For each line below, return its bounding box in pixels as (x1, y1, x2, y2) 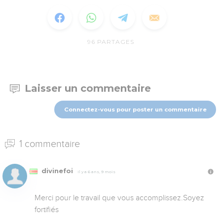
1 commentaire (17, 138, 80, 149)
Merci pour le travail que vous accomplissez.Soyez (35, 193, 204, 202)
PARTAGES (97, 38, 134, 46)
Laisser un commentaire (25, 82, 151, 95)
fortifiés (35, 205, 59, 214)
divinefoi (39, 167, 75, 175)
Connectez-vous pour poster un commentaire (64, 106, 207, 113)
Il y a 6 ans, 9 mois (77, 169, 115, 174)
